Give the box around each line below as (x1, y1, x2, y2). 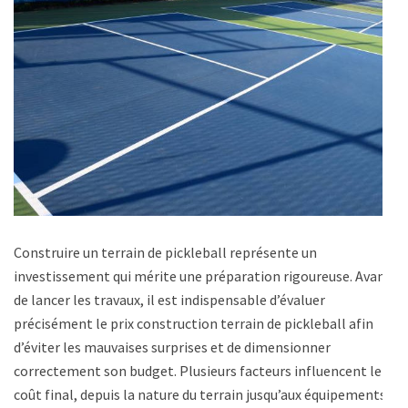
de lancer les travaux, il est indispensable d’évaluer (14, 291, 325, 310)
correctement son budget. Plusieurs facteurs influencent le (14, 362, 382, 381)
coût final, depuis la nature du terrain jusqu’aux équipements (14, 385, 386, 404)
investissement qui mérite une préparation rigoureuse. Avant (14, 267, 392, 286)
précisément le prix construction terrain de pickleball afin (14, 314, 373, 333)
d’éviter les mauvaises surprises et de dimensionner (14, 338, 331, 357)
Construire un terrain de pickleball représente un (14, 243, 317, 262)
